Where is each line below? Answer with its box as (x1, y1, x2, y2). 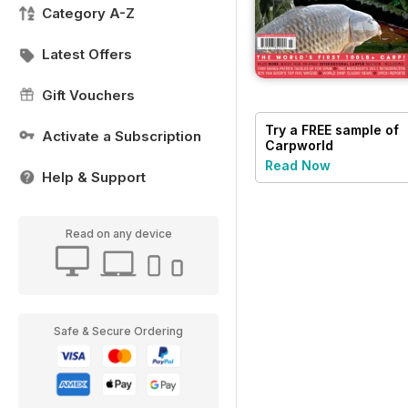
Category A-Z (42, 5, 135, 22)
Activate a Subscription (42, 127, 201, 145)
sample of (331, 122, 399, 138)
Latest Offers (42, 46, 132, 63)
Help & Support (42, 168, 146, 186)
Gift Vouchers (42, 87, 135, 104)
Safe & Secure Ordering (54, 324, 183, 338)
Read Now (265, 158, 331, 174)
